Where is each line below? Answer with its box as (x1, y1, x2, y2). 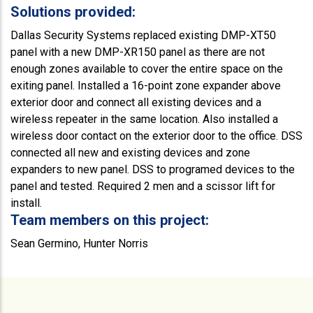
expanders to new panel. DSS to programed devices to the (10, 163, 295, 177)
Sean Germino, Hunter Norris (10, 237, 148, 251)
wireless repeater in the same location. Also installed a (10, 112, 278, 126)
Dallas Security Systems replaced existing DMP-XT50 (10, 29, 276, 43)
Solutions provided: (10, 3, 136, 21)
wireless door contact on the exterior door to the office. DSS (10, 129, 303, 143)
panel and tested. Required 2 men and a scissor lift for (10, 180, 275, 194)
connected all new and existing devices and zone (10, 146, 250, 160)
